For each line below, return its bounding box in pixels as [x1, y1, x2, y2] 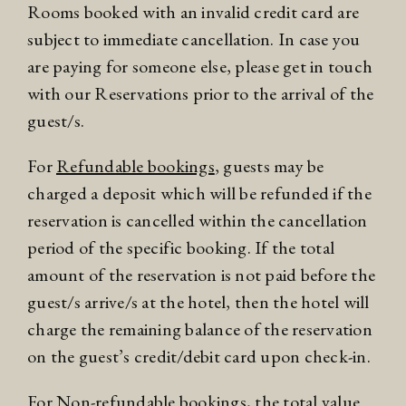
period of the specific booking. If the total [27, 236, 334, 260]
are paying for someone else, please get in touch [27, 54, 372, 79]
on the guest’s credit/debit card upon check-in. [27, 344, 371, 369]
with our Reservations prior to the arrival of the [27, 82, 374, 106]
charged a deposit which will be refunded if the [27, 181, 372, 206]
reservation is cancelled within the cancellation [27, 208, 367, 233]
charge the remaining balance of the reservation [27, 317, 372, 342]
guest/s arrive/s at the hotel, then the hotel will [27, 290, 370, 314]
